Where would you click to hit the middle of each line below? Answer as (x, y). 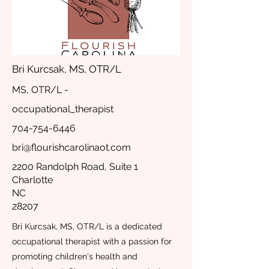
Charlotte (32, 180)
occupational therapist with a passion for (92, 241)
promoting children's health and (75, 256)
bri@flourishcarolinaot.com (71, 147)
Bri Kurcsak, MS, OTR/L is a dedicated (87, 226)
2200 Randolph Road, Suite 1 (75, 167)
